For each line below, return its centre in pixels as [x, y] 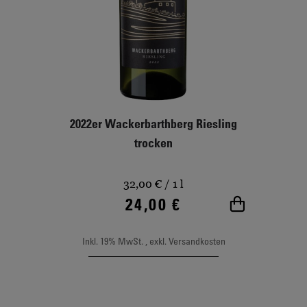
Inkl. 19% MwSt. [113, 241]
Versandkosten [197, 241]
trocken [153, 142]
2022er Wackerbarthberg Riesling [153, 123]
